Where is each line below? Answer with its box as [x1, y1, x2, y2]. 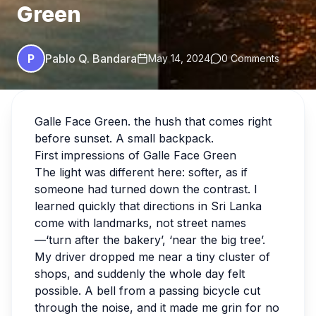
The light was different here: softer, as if [35, 165, 248, 180]
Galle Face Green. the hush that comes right [35, 114, 272, 129]
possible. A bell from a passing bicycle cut [35, 284, 260, 298]
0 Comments [221, 52, 279, 65]
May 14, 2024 [148, 52, 210, 65]
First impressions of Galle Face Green [35, 148, 236, 163]
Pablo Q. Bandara [45, 51, 137, 66]
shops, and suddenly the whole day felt [35, 267, 245, 281]
